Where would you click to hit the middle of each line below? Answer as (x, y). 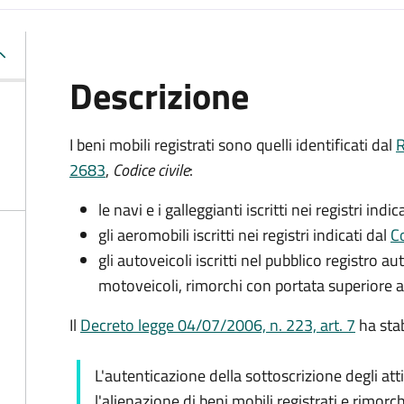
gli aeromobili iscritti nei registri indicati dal (244, 235)
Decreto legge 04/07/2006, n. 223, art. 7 (218, 325)
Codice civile (149, 170)
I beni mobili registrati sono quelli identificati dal (233, 145)
